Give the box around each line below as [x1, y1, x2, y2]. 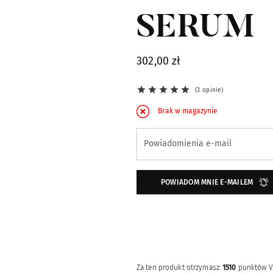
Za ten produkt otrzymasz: [136, 263, 223, 272]
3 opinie [197, 87, 221, 94]
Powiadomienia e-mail [144, 138, 232, 149]
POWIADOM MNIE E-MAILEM [161, 177, 253, 186]
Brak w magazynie [157, 107, 218, 116]
